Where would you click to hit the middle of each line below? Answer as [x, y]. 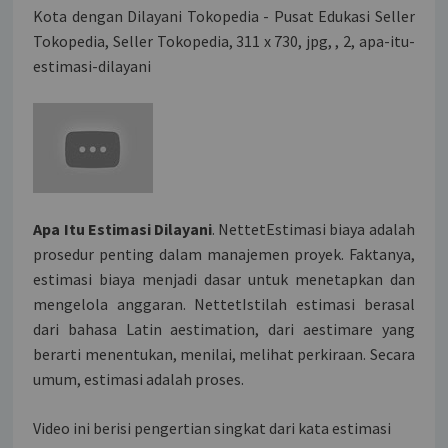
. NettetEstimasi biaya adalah [313, 229]
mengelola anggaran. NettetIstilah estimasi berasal [224, 304]
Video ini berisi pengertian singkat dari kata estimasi [212, 428]
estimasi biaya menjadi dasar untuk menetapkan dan [224, 279]
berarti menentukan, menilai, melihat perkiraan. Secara [224, 354]
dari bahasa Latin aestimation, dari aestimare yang [224, 329]
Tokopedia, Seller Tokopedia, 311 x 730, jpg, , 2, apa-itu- [224, 41]
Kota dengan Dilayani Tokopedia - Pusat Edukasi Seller [224, 16]
